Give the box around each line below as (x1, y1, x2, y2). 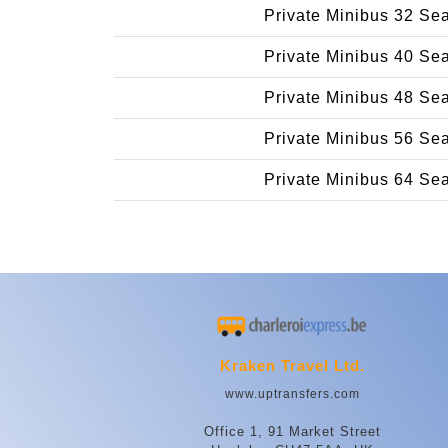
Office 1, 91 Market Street (203, 424, 381, 440)
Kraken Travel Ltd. (219, 357, 365, 375)
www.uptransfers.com (224, 387, 360, 402)
